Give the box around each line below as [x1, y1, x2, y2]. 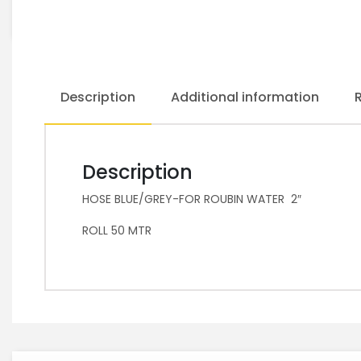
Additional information [171, 88, 319, 106]
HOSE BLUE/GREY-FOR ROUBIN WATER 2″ [82, 191, 301, 207]
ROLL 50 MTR [82, 222, 151, 239]
